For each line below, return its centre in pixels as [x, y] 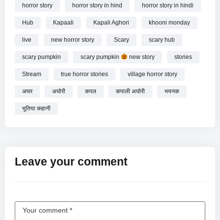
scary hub [162, 40]
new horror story [73, 40]
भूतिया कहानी [36, 108]
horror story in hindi [168, 5]
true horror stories [84, 74]
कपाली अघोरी [130, 91]
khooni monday [169, 22]
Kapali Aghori [111, 22]
